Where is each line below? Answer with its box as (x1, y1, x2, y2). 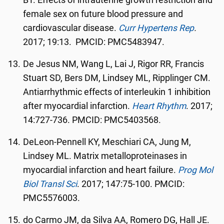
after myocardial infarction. (23, 101, 132, 111)
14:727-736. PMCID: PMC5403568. (23, 115, 161, 125)
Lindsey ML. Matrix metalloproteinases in (23, 151, 187, 161)
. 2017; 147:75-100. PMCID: (77, 179, 185, 189)
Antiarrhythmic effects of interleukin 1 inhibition (23, 87, 211, 97)
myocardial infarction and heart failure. (23, 165, 178, 175)
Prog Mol (178, 165, 213, 175)
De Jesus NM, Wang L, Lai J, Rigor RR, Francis (23, 59, 204, 69)
